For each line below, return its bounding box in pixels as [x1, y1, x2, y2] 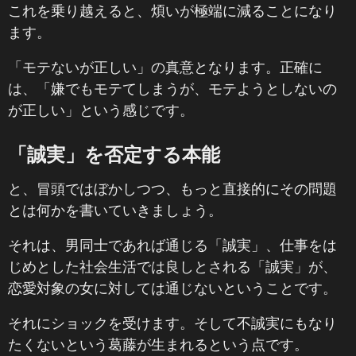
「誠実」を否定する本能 [8, 142, 220, 165]
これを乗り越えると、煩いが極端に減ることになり [8, 2, 337, 19]
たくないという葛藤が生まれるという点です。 [8, 335, 308, 353]
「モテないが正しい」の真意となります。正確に [8, 58, 323, 75]
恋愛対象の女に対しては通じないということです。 [8, 279, 337, 296]
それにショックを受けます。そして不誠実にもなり [8, 314, 337, 331]
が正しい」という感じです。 [8, 101, 194, 118]
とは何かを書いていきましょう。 [8, 201, 222, 219]
